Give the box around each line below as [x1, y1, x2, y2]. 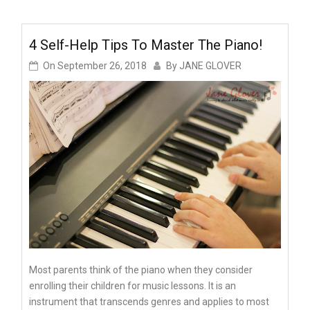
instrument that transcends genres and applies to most [29, 296, 269, 308]
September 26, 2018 [57, 60, 147, 71]
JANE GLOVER [179, 60, 241, 71]
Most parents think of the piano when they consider [29, 264, 253, 276]
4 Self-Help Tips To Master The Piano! [29, 36, 262, 53]
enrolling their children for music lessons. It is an [29, 280, 236, 292]
